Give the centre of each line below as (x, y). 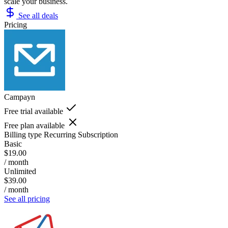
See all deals (37, 15)
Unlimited (20, 171)
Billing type (23, 134)
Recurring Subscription (81, 134)
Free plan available (34, 125)
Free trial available (34, 111)
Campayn (20, 97)
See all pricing (27, 198)
